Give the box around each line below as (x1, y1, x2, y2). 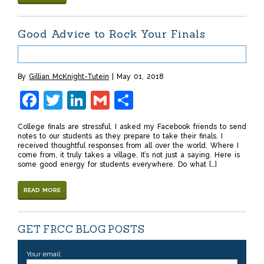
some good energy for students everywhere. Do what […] (18, 160, 217, 169)
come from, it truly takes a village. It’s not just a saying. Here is (18, 151, 240, 160)
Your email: (27, 249, 62, 258)
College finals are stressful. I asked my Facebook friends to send (18, 123, 246, 131)
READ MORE (24, 187, 61, 194)
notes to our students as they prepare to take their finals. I (18, 132, 223, 141)
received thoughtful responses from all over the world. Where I (18, 141, 239, 150)
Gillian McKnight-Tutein (29, 72, 109, 81)
